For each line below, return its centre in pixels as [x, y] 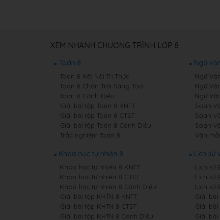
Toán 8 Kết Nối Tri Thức [95, 76]
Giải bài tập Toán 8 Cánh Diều [106, 125]
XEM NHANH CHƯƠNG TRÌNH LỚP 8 [114, 45]
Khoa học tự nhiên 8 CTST [100, 177]
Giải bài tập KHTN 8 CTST [98, 206]
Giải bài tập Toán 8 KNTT [97, 106]
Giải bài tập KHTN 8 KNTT [98, 197]
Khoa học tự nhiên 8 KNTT [100, 167]
